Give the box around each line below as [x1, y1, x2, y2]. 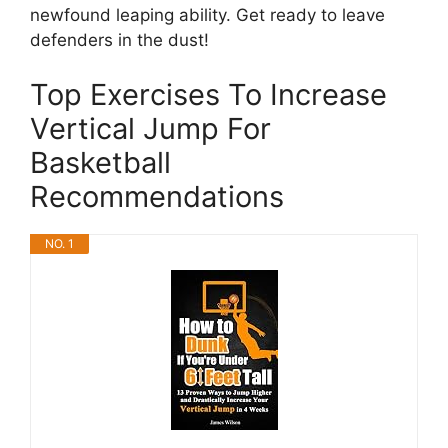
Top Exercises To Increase [30, 77, 387, 112]
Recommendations [30, 179, 284, 214]
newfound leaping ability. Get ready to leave [30, 4, 385, 25]
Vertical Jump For [30, 111, 271, 146]
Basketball [30, 145, 171, 180]
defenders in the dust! [30, 29, 209, 50]
